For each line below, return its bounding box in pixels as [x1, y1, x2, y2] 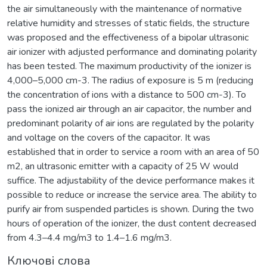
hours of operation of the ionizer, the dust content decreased [7, 216, 256, 230]
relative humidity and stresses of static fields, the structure [7, 16, 250, 30]
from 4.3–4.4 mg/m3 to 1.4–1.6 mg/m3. [7, 231, 172, 244]
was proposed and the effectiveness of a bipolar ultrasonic [7, 30, 249, 44]
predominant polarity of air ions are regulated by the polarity [7, 116, 254, 130]
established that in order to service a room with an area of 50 [7, 145, 259, 159]
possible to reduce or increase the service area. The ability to [7, 188, 257, 201]
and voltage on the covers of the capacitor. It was [7, 131, 210, 144]
